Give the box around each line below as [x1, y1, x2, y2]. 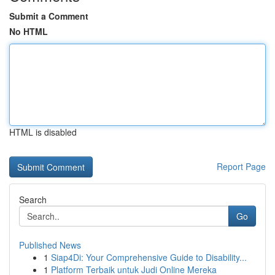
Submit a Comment [9, 10, 88, 22]
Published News [19, 239, 81, 251]
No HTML [9, 25, 48, 37]
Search [19, 193, 47, 206]
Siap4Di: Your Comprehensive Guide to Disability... [51, 251, 247, 263]
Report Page [217, 160, 266, 172]
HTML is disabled [9, 126, 77, 138]
